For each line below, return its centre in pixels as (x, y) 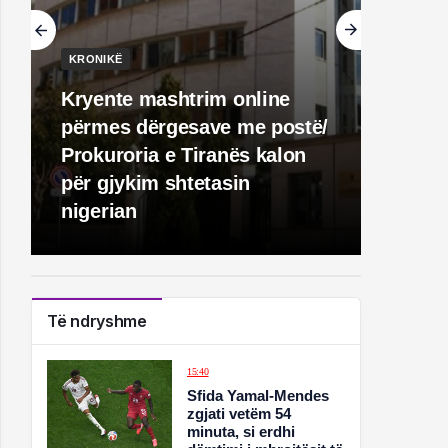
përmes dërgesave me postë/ (195, 127)
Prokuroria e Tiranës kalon (184, 155)
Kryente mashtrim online (176, 99)
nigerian (99, 211)
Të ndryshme (97, 321)
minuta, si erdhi (241, 431)
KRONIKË (96, 59)
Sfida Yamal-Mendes (258, 395)
